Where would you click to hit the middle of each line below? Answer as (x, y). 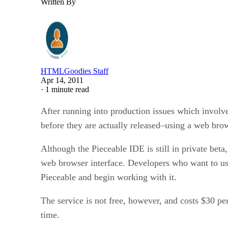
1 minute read (67, 89)
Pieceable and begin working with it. (109, 177)
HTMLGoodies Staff (75, 71)
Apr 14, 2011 (62, 80)
